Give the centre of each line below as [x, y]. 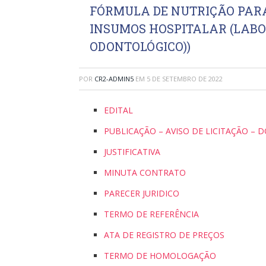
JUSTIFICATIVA [132, 152]
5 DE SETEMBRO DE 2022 [185, 79]
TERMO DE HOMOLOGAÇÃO [160, 256]
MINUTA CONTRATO [145, 172]
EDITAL [118, 110]
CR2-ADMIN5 [114, 79]
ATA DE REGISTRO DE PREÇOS [164, 235]
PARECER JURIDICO [142, 193]
